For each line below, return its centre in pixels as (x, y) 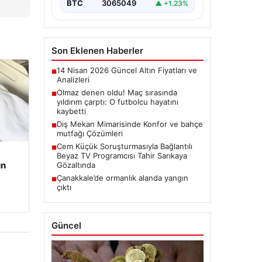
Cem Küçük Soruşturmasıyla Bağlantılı (124, 146)
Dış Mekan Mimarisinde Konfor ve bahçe (130, 124)
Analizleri (73, 80)
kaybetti (71, 111)
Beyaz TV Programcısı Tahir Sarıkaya (122, 156)
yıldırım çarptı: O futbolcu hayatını (117, 102)
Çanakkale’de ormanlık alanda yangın (122, 178)
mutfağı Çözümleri (89, 134)
